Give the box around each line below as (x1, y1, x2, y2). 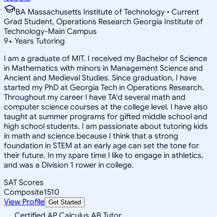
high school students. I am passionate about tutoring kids (4, 121, 208, 131)
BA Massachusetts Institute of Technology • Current (15, 7, 199, 17)
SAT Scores (4, 177, 44, 187)
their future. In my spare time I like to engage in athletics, (4, 150, 203, 160)
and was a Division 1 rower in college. (4, 160, 134, 170)
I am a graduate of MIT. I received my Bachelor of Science (4, 53, 207, 63)
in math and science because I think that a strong (4, 131, 178, 141)
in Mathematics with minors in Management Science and (4, 63, 203, 73)
